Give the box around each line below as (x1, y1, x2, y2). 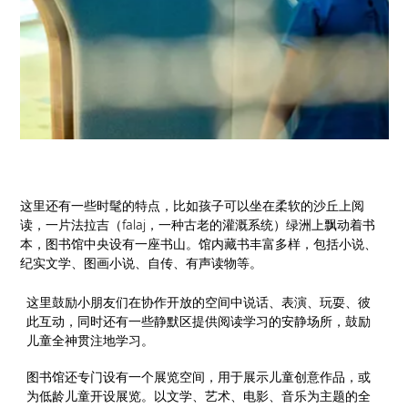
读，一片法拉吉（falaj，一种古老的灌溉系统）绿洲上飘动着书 (19, 216, 375, 234)
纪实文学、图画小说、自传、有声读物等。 (19, 254, 262, 272)
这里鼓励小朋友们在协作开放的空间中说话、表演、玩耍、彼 (25, 292, 371, 311)
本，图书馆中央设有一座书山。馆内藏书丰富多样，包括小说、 (19, 235, 377, 253)
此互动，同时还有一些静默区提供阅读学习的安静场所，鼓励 (25, 311, 371, 330)
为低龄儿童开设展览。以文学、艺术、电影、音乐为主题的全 (25, 386, 371, 404)
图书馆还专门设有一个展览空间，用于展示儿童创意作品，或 (25, 367, 371, 385)
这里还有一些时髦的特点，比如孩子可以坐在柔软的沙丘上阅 (19, 197, 364, 215)
